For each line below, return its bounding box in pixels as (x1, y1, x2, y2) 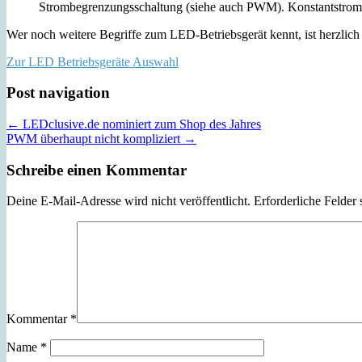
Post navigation (6, 84, 110, 102)
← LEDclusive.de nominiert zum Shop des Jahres (6, 116, 261, 131)
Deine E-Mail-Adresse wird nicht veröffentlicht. (6, 194, 250, 208)
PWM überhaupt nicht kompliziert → (6, 131, 196, 145)
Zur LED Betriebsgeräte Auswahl (6, 54, 179, 69)
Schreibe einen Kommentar (6, 161, 187, 179)
